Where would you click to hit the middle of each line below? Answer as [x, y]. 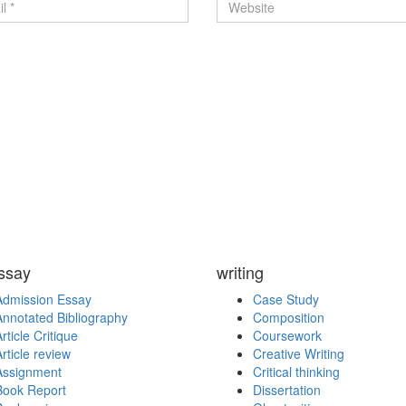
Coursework [287, 336]
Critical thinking [296, 372]
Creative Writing [299, 354]
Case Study [286, 300]
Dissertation [287, 390]
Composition [289, 318]
